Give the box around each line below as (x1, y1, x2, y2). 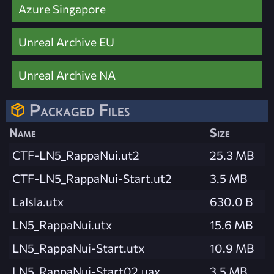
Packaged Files (29, 100, 130, 120)
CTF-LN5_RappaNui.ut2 (12, 147, 139, 163)
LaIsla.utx (12, 194, 64, 209)
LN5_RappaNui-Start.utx (12, 240, 144, 256)
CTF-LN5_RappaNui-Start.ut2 (12, 171, 172, 186)
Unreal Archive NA (18, 67, 116, 83)
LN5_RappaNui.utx (12, 217, 112, 232)
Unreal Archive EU (18, 34, 114, 50)
